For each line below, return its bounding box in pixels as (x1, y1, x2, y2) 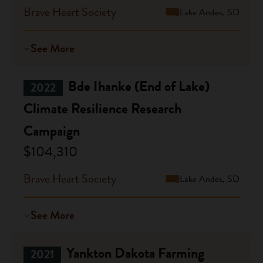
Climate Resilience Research (23, 99, 181, 119)
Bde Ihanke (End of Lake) (65, 76, 210, 96)
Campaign (23, 121, 80, 141)
